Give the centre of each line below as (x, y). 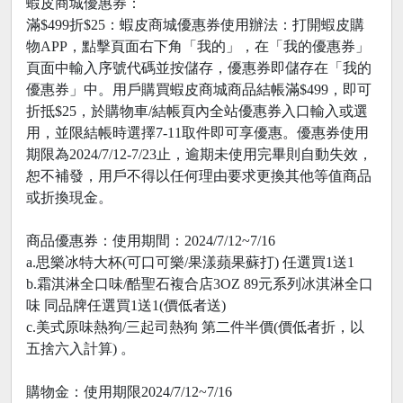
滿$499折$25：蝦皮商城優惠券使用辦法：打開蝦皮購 (195, 25)
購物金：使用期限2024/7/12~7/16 (129, 392)
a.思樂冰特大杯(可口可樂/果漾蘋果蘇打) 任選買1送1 (190, 263)
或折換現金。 (69, 198)
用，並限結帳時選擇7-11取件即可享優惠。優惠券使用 (197, 133)
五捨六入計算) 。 (81, 349)
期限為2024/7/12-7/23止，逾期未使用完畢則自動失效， (199, 155)
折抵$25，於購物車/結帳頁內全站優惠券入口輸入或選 (197, 112)
